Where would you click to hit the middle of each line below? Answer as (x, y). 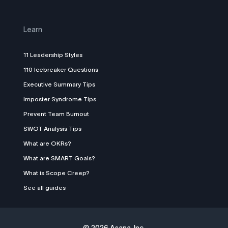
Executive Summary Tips (59, 84)
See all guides (45, 188)
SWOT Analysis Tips (52, 129)
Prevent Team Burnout (56, 114)
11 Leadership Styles (53, 55)
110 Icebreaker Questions (61, 70)
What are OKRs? (47, 144)
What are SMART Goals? (59, 158)
